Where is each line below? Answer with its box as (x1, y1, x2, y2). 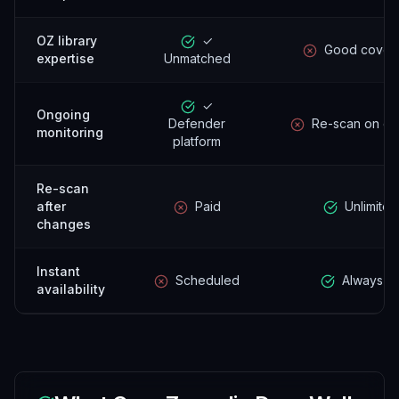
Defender (168, 116, 225, 131)
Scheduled (175, 273, 240, 288)
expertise (37, 51, 94, 66)
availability (37, 281, 105, 297)
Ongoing (37, 107, 90, 122)
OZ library (37, 33, 97, 48)
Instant (37, 264, 80, 279)
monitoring (37, 125, 103, 140)
